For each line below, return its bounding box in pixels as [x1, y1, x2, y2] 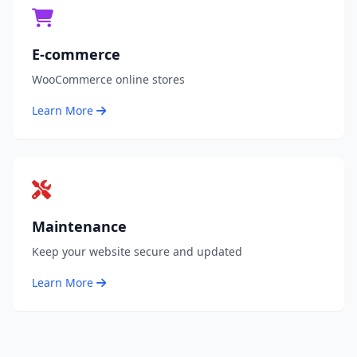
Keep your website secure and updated [32, 244, 242, 260]
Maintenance [32, 217, 127, 237]
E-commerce [32, 45, 120, 65]
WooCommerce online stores [32, 72, 185, 88]
